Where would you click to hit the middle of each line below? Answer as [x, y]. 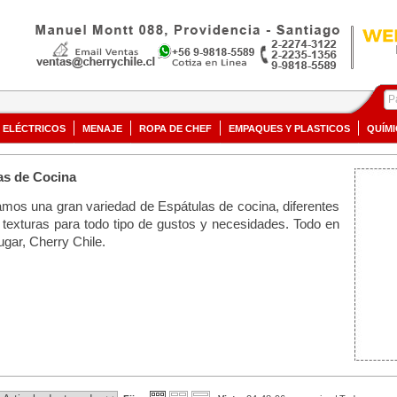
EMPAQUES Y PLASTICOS [289, 128]
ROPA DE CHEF [175, 128]
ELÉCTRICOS [34, 128]
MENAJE [102, 128]
